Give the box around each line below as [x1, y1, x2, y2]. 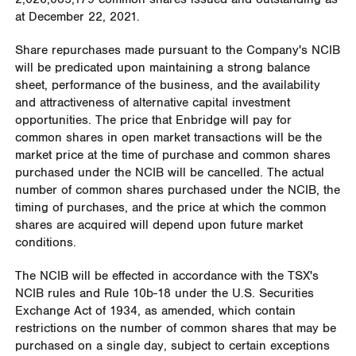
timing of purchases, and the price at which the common [14, 199, 327, 215]
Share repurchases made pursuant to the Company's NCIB [14, 42, 340, 58]
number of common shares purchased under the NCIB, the [14, 182, 340, 198]
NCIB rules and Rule [14, 285, 133, 301]
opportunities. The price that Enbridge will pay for [14, 112, 292, 128]
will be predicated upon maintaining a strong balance [14, 60, 310, 75]
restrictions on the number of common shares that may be [14, 320, 336, 336]
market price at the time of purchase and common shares [14, 147, 331, 163]
